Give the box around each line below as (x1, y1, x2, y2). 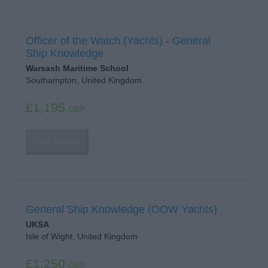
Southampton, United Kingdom (25, 76, 142, 86)
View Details (32, 136, 79, 146)
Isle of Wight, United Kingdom (25, 232, 138, 242)
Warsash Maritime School (25, 64, 129, 74)
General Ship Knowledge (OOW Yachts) (25, 203, 217, 215)
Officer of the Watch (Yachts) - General (25, 34, 211, 47)
